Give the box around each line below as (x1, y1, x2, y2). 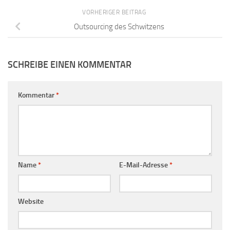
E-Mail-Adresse (119, 161, 169, 170)
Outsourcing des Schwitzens (74, 22, 164, 32)
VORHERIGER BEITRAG (82, 8, 148, 16)
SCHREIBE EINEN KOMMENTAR (8, 59, 131, 71)
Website (18, 197, 44, 206)
